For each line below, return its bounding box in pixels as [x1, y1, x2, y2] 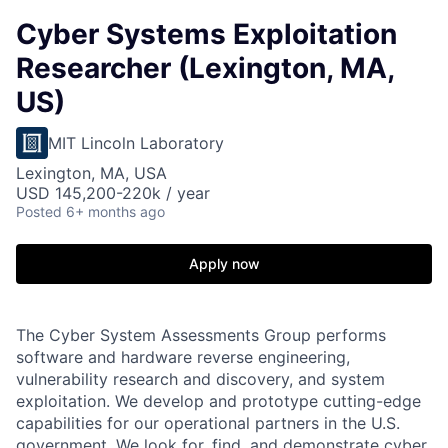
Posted [16, 203, 62, 220]
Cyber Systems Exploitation [16, 17, 397, 51]
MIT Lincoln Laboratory [48, 133, 224, 153]
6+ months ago [66, 203, 165, 220]
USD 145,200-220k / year [16, 183, 210, 203]
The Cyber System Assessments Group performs [16, 325, 386, 345]
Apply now [188, 255, 260, 272]
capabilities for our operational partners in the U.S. [16, 413, 400, 433]
